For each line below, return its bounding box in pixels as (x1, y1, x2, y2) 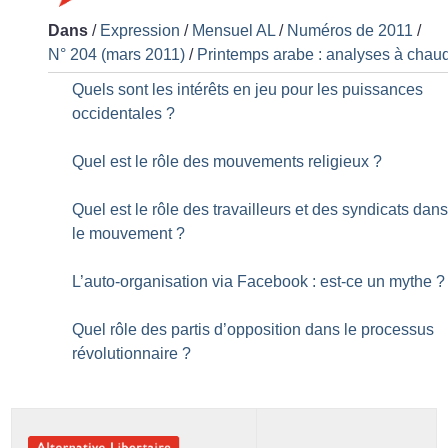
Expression (100, 21, 181, 39)
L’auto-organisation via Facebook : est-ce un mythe (72, 272, 433, 290)
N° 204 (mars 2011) (48, 45, 186, 63)
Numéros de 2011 (287, 21, 414, 39)
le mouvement (72, 224, 173, 242)
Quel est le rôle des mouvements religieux (72, 152, 370, 170)
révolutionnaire (72, 344, 179, 362)
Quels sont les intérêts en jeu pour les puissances (72, 80, 424, 98)
